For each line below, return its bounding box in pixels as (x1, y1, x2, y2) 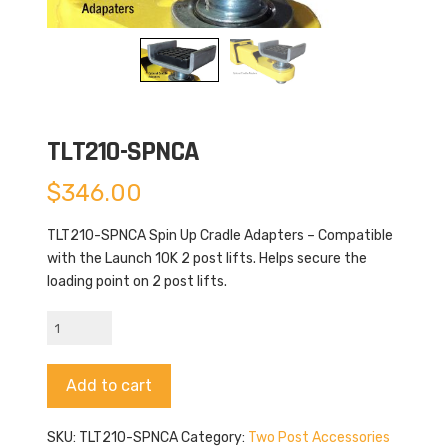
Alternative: (170, 366, 248, 384)
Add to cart (65, 375, 152, 395)
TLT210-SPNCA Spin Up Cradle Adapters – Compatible (46, 226, 393, 244)
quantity (45, 358, 103, 376)
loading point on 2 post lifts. (46, 272, 227, 290)
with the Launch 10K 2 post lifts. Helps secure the (46, 249, 367, 267)
